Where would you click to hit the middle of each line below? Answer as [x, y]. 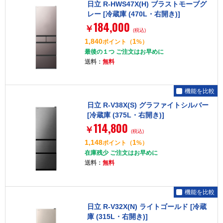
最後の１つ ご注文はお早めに [124, 52]
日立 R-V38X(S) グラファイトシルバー [148, 105]
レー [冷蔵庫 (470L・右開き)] [133, 14]
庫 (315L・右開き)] [117, 216]
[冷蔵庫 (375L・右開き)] [125, 115]
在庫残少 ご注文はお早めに [121, 153]
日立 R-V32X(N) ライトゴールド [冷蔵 [147, 206]
